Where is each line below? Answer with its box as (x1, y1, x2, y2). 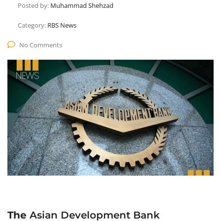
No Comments (19, 40, 62, 49)
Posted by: (18, 1, 50, 10)
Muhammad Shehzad (50, 1, 113, 10)
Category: (18, 21, 47, 30)
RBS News (47, 21, 76, 30)
